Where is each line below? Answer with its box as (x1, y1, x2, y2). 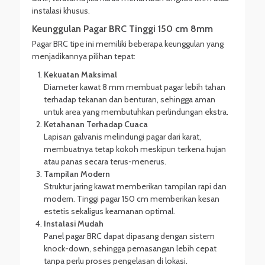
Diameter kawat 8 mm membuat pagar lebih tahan (44, 82, 225, 92)
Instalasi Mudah (44, 218, 104, 229)
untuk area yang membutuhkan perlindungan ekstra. (44, 106, 228, 117)
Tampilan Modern (44, 169, 110, 179)
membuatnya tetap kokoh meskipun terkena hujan (44, 144, 226, 154)
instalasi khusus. (32, 5, 90, 16)
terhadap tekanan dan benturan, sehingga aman (44, 94, 215, 105)
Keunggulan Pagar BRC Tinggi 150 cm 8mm (32, 23, 213, 34)
